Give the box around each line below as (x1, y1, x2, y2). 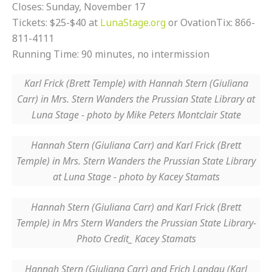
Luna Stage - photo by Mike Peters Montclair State (31, 108, 241, 121)
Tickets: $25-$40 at (12, 16, 100, 29)
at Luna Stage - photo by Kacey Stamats (52, 170, 220, 183)
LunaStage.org (100, 16, 166, 29)
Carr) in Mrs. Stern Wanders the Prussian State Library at (17, 92, 255, 106)
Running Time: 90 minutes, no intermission (12, 47, 209, 61)
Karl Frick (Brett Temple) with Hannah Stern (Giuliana (24, 76, 248, 90)
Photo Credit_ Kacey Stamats (76, 232, 196, 245)
